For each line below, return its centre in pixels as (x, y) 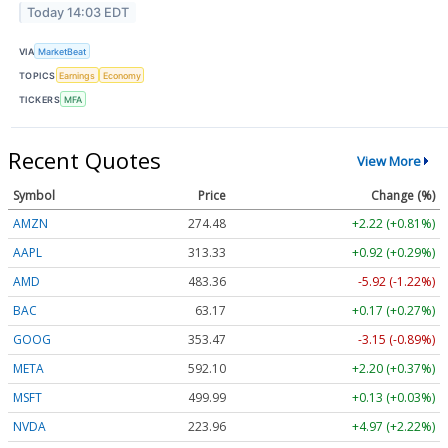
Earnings (77, 75)
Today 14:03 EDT (78, 12)
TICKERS (40, 99)
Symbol (34, 196)
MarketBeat (62, 51)
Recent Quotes (84, 160)
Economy (121, 75)
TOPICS (37, 75)
